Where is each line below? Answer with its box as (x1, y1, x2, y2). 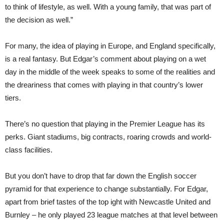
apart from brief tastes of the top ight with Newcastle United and (5, 197, 210, 206)
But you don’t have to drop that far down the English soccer (5, 171, 196, 180)
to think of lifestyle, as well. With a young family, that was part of (5, 2, 211, 11)
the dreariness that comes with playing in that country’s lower (5, 80, 203, 89)
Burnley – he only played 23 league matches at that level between (5, 210, 217, 219)
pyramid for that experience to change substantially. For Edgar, (5, 184, 208, 193)
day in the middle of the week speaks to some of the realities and (5, 67, 215, 76)
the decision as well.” (5, 15, 73, 24)
